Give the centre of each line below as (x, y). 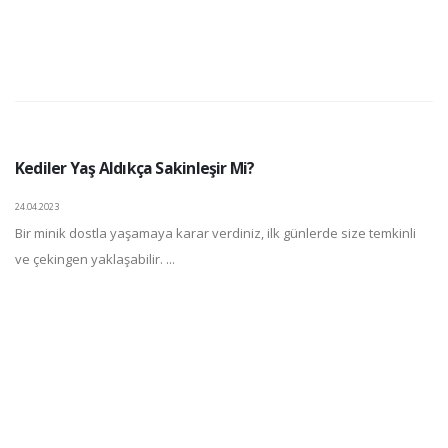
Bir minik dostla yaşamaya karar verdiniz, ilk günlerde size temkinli (215, 233)
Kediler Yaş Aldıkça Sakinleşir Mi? (135, 168)
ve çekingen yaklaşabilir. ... (95, 259)
